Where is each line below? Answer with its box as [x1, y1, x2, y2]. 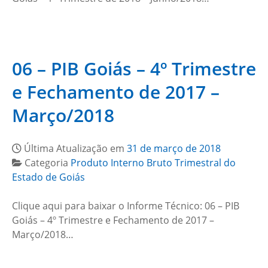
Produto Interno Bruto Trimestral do [71, 156, 236, 169]
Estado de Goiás [12, 170, 85, 184]
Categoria [25, 156, 71, 169]
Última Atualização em [24, 142, 127, 155]
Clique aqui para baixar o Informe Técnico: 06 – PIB [12, 199, 239, 212]
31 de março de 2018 [127, 142, 221, 155]
